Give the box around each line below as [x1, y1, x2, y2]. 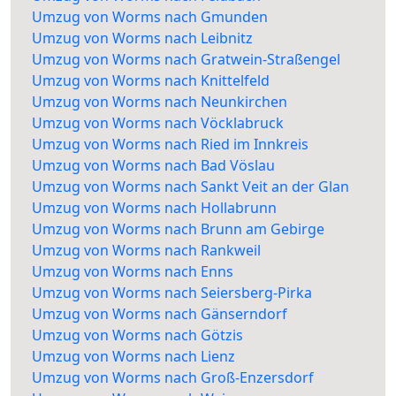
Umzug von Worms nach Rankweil [32, 240, 261, 261]
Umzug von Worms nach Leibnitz [32, 28, 253, 49]
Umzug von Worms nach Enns [32, 262, 233, 282]
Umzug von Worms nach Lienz [32, 346, 235, 367]
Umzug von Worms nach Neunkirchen [32, 92, 287, 112]
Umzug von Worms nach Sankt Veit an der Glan [32, 177, 349, 197]
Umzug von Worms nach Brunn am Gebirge [32, 219, 324, 240]
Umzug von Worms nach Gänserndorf [32, 304, 287, 324]
